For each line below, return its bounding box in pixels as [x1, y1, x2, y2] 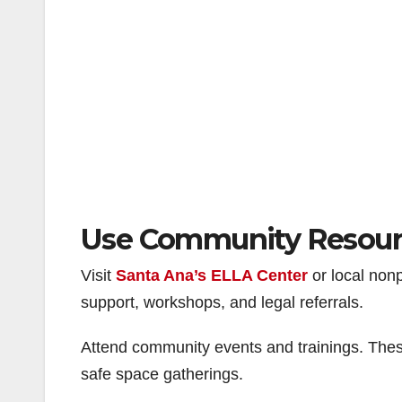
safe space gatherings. [81, 365, 243, 384]
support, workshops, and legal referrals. [81, 293, 363, 312]
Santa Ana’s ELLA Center [116, 267, 308, 285]
